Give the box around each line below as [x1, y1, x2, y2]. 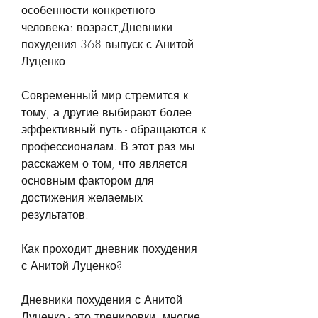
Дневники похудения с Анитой [21, 291, 182, 307]
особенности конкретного [21, 1, 155, 18]
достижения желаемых [21, 189, 143, 205]
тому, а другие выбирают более [21, 104, 192, 120]
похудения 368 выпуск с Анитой [21, 35, 194, 52]
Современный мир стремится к [21, 87, 188, 103]
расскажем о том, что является [21, 155, 187, 171]
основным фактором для [21, 172, 154, 188]
